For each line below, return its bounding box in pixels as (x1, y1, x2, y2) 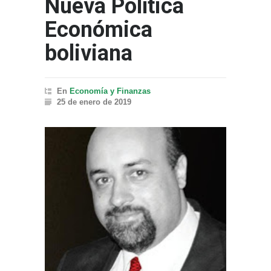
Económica (45, 17, 152, 43)
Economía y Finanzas (70, 87, 151, 96)
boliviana (45, 41, 132, 67)
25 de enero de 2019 (57, 97, 131, 107)
